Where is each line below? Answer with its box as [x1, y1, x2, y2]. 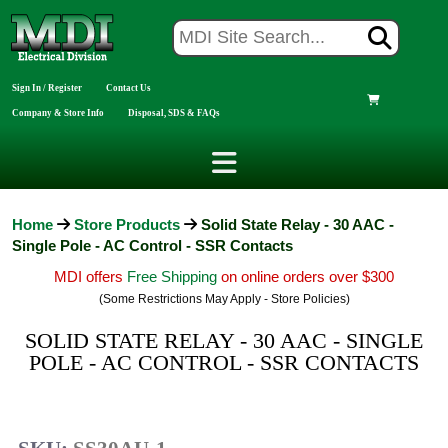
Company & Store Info [12, 107, 104, 118]
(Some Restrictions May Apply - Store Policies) [98, 292, 350, 306]
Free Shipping [127, 268, 221, 285]
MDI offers [54, 268, 127, 285]
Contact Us [106, 82, 151, 93]
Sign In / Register [12, 82, 82, 93]
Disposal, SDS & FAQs [128, 107, 220, 118]
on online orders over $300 [221, 268, 394, 285]
